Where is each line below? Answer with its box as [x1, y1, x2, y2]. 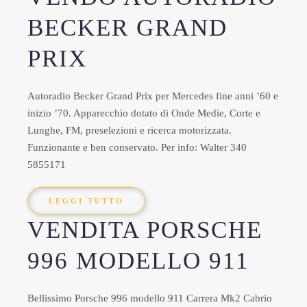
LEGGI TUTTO [49, 197, 124, 205]
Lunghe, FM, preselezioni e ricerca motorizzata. [27, 125, 232, 136]
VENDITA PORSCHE [27, 217, 262, 243]
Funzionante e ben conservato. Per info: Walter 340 [27, 142, 247, 153]
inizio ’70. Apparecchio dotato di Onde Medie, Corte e [27, 108, 260, 119]
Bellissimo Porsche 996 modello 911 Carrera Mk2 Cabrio [27, 293, 272, 304]
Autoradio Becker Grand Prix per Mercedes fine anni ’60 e [27, 90, 278, 101]
